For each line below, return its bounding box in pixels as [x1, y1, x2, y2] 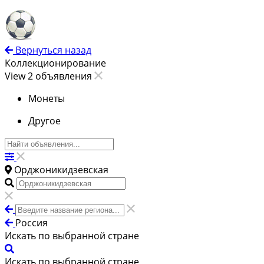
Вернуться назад [15, 44, 91, 57]
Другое [28, 114, 61, 128]
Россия [15, 216, 48, 230]
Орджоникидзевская [14, 163, 108, 177]
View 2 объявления [5, 70, 94, 83]
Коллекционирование [5, 57, 106, 70]
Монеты [28, 92, 65, 105]
